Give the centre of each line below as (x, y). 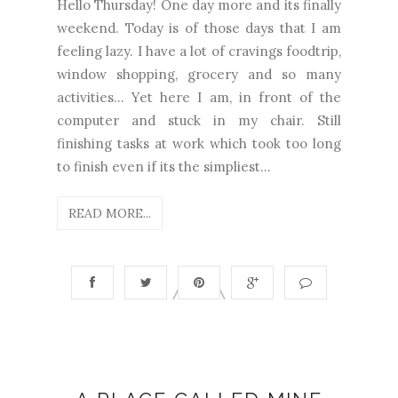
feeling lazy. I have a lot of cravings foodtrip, (199, 51)
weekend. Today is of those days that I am (199, 28)
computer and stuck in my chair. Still (199, 120)
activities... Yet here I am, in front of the (199, 97)
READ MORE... (110, 213)
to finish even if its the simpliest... (164, 166)
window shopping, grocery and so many (199, 74)
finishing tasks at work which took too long (199, 143)
